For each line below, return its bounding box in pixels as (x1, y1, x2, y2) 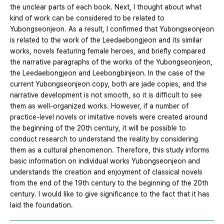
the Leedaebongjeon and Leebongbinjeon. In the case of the (10, 69, 205, 77)
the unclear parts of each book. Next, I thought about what (10, 3, 201, 11)
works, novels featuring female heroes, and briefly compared (10, 47, 205, 55)
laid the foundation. (10, 201, 73, 209)
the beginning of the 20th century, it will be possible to (10, 124, 186, 132)
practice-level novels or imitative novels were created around (10, 113, 207, 121)
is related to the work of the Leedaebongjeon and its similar (10, 36, 202, 44)
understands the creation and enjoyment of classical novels (10, 168, 202, 176)
